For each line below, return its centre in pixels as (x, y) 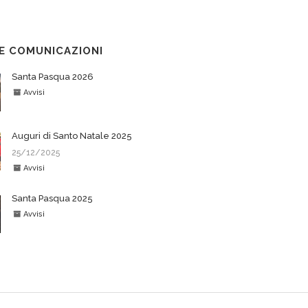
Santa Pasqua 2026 (53, 77)
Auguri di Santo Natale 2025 (72, 136)
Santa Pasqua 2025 (53, 199)
